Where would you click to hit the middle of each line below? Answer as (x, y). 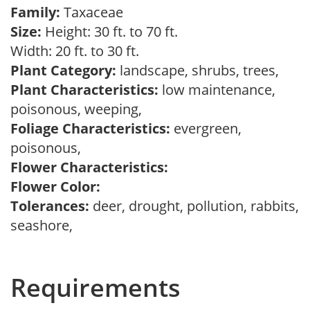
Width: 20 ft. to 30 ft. (78, 51)
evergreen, (206, 128)
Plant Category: (63, 70)
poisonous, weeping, (80, 109)
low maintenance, (217, 90)
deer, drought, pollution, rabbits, (194, 206)
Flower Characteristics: (89, 167)
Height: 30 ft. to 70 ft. (110, 31)
